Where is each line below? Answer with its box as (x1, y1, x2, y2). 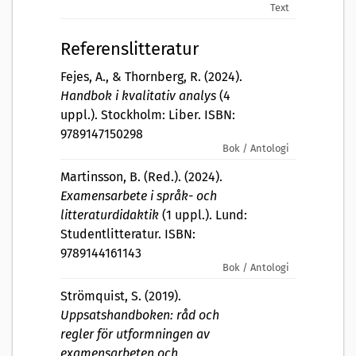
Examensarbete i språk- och (60, 188, 217, 204)
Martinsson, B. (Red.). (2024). (60, 169, 222, 185)
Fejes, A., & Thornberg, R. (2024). (60, 69, 242, 85)
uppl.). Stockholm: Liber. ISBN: (60, 107, 235, 123)
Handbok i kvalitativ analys (60, 88, 216, 104)
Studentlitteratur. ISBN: (60, 226, 195, 242)
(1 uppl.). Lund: (159, 207, 247, 223)
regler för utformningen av (60, 327, 210, 342)
